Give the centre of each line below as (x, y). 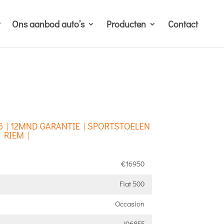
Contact (183, 24)
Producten (126, 24)
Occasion (129, 203)
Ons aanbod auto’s (48, 24)
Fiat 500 (132, 183)
